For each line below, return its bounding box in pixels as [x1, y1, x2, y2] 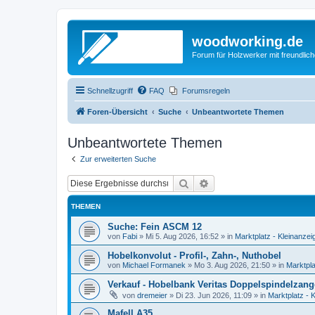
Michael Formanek [122, 261, 186, 269]
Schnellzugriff [87, 86, 133, 95]
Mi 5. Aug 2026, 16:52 [146, 232, 219, 240]
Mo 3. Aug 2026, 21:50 [194, 261, 270, 269]
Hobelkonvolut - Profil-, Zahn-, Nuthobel [108, 250, 281, 261]
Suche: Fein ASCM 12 [108, 221, 202, 232]
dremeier [137, 291, 167, 300]
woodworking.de [192, 34, 303, 49]
